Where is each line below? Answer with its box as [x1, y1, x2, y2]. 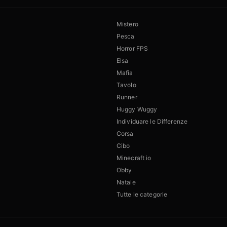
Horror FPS [117, 45, 148, 53]
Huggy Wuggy [117, 105, 158, 113]
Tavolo [117, 81, 136, 89]
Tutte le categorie [117, 191, 168, 199]
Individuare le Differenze [117, 118, 187, 126]
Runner [117, 93, 137, 101]
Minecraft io [117, 154, 152, 162]
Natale [117, 178, 136, 186]
